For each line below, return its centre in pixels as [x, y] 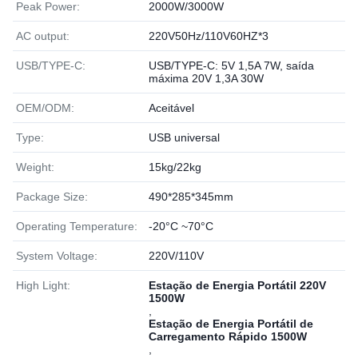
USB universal [184, 137]
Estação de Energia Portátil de [231, 324]
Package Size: [52, 197]
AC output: [43, 36]
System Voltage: [57, 256]
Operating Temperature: [77, 226]
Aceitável [171, 108]
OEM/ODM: [45, 108]
